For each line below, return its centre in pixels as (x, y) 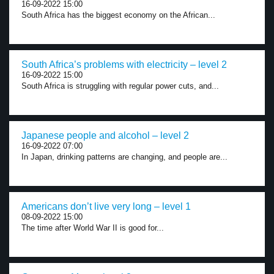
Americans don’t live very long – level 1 (106, 206)
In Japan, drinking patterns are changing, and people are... (124, 157)
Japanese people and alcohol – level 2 (105, 135)
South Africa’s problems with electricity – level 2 (124, 65)
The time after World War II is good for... (93, 228)
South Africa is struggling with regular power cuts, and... (120, 86)
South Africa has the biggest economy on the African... (118, 15)
